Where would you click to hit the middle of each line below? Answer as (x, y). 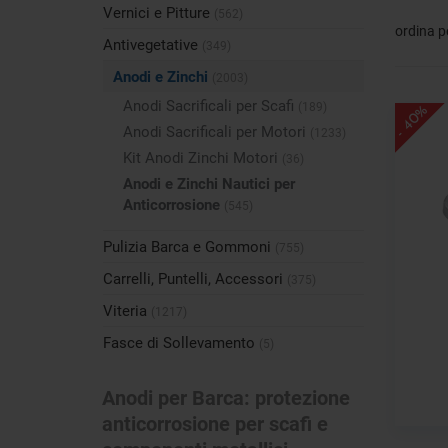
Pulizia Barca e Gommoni (189, 246)
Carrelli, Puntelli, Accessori (195, 278)
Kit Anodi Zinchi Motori (202, 157)
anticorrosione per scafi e (215, 423)
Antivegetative (152, 44)
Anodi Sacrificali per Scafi (210, 105)
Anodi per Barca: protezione (226, 397)
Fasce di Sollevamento (181, 342)
